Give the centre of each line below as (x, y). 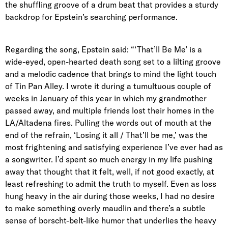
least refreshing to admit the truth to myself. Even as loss (111, 184)
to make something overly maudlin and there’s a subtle (105, 208)
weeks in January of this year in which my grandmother (106, 98)
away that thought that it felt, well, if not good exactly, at (110, 172)
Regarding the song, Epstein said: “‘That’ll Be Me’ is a (104, 50)
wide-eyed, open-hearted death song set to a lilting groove (113, 62)
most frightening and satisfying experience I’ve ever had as (114, 147)
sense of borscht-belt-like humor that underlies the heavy (111, 221)
